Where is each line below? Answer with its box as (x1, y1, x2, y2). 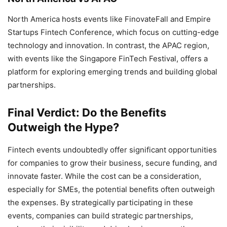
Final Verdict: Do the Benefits (8, 105, 166, 119)
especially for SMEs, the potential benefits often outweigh (8, 184, 215, 194)
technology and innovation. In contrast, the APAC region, (8, 40, 209, 50)
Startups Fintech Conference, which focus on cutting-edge (8, 27, 219, 37)
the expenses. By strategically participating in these (8, 197, 193, 207)
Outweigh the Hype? (8, 120, 119, 134)
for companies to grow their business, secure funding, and (8, 158, 217, 168)
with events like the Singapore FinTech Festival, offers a (8, 53, 208, 63)
